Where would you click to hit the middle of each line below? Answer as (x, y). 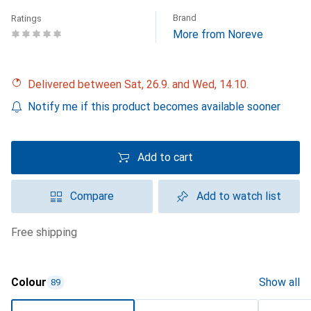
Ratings (26, 18)
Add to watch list (239, 196)
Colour (29, 282)
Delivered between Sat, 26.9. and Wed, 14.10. (142, 84)
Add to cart (165, 157)
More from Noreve (218, 34)
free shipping (47, 232)
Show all (279, 282)
